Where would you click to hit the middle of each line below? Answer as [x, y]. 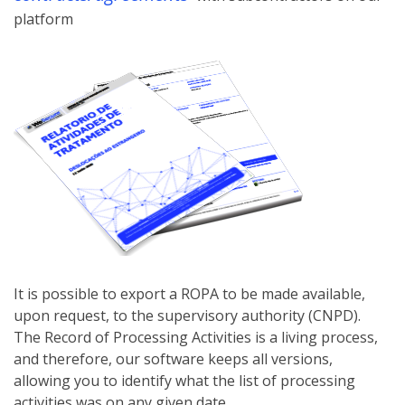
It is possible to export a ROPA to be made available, [189, 294]
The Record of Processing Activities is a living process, [196, 338]
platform [43, 19]
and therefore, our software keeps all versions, [173, 359]
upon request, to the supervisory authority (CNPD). [187, 316]
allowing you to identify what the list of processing [184, 381]
